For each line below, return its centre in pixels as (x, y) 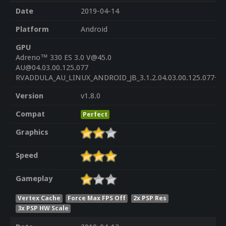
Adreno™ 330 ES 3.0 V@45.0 (63, 58)
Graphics (32, 132)
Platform (32, 30)
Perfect (95, 115)
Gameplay (34, 179)
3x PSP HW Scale (43, 208)
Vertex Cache (39, 198)
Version (29, 96)
